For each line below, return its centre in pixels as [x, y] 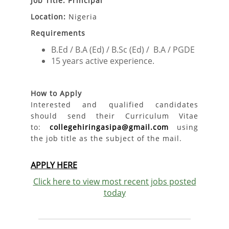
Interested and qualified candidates [114, 105]
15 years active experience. [103, 61]
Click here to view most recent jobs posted [114, 181]
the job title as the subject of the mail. [106, 138]
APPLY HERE [54, 165]
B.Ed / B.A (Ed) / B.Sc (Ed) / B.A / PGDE [123, 50]
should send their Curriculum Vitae [114, 116]
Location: [48, 17]
